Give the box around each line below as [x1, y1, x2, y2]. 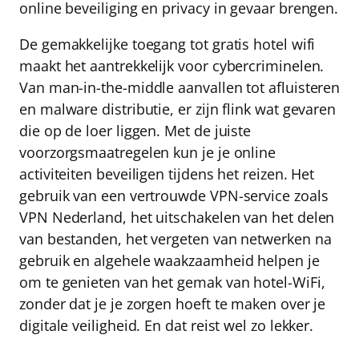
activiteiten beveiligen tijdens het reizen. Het [19, 164, 315, 184]
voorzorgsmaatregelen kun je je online [19, 143, 276, 163]
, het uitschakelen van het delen [122, 208, 335, 228]
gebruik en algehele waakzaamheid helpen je [19, 251, 320, 271]
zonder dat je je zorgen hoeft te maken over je [19, 294, 326, 314]
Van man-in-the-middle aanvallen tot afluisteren [19, 78, 341, 98]
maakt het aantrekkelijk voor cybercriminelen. [19, 56, 325, 76]
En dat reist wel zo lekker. [144, 316, 314, 336]
